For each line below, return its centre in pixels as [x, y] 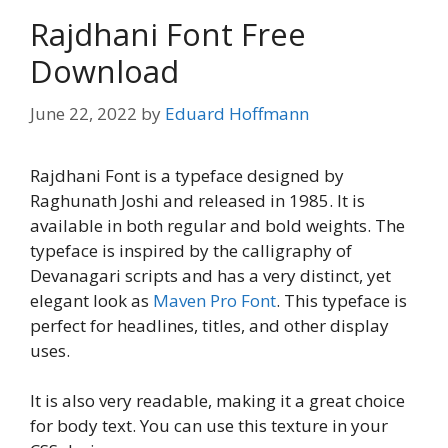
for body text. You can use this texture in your [209, 426]
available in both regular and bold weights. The [217, 225]
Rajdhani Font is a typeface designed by [187, 175]
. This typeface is [341, 300]
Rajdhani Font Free [168, 34]
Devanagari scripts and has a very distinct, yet [210, 275]
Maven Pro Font [214, 300]
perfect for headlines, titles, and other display [209, 325]
